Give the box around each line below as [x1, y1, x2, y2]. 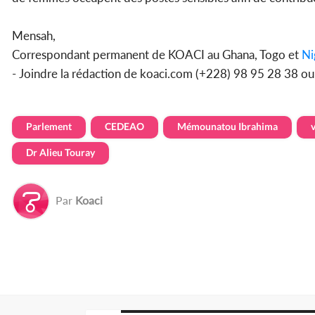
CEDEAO [105, 120, 144, 133]
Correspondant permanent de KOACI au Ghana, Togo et [12, 47, 299, 63]
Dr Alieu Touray [26, 146, 95, 159]
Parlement [26, 120, 72, 133]
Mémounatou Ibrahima [177, 120, 278, 133]
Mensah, [12, 28, 56, 44]
